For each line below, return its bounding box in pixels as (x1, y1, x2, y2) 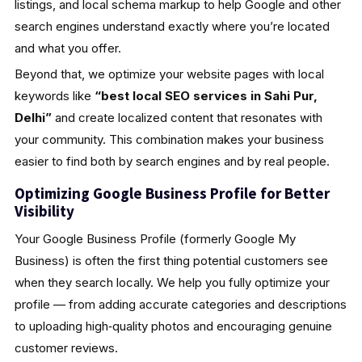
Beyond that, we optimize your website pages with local (14, 65, 324, 82)
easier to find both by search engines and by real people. (14, 153, 330, 169)
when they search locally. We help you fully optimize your (14, 274, 330, 290)
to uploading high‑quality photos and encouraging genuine (14, 318, 332, 334)
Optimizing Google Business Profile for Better (14, 183, 330, 203)
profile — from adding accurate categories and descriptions (14, 296, 347, 312)
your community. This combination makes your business (14, 131, 324, 147)
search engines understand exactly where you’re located (14, 18, 330, 34)
